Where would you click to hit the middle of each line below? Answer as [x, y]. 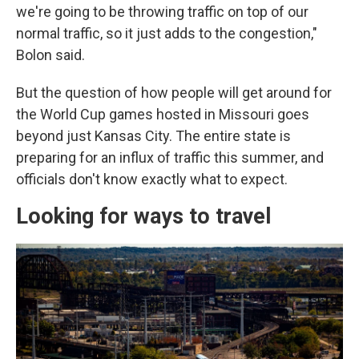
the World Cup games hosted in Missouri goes [163, 115]
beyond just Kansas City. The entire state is [153, 136]
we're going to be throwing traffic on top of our [162, 12]
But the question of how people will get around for [174, 93]
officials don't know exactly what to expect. [152, 179]
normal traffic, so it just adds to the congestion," [167, 34]
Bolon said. [50, 55]
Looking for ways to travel [143, 217]
